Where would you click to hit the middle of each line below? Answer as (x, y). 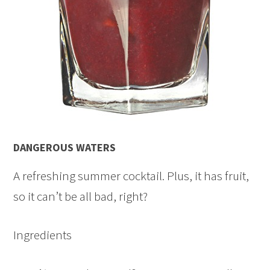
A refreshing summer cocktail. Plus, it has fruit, (131, 176)
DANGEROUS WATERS (65, 148)
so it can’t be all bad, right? (81, 196)
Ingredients (43, 235)
